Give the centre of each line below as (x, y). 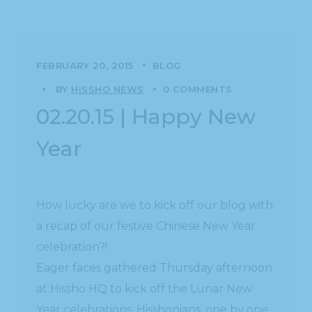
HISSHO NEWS (108, 89)
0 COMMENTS (197, 89)
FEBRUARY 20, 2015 (85, 65)
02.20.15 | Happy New (146, 116)
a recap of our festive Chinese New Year (146, 226)
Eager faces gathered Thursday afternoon (155, 267)
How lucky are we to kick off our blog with (155, 205)
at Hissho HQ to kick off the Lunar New (145, 288)
